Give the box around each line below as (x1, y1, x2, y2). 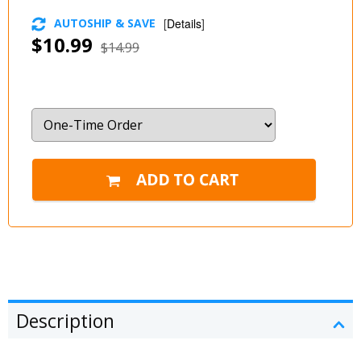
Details (167, 15, 201, 31)
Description (16, 308, 114, 334)
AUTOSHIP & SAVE (54, 15, 156, 31)
